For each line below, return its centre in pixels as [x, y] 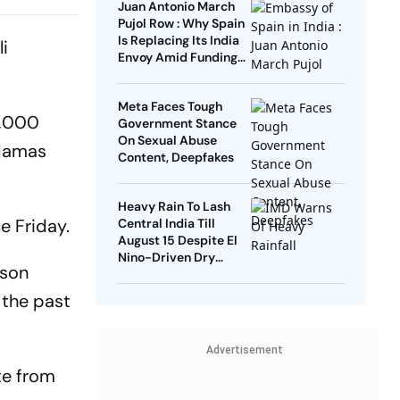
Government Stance [177, 124]
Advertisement [244, 350]
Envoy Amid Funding [177, 58]
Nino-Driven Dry [166, 258]
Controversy [154, 75]
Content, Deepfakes [175, 158]
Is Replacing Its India [178, 41]
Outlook [141, 275]
